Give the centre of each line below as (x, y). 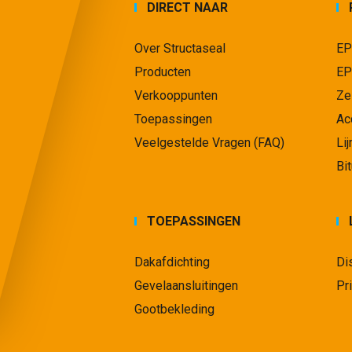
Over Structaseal (180, 48)
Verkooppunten (176, 95)
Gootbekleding (175, 309)
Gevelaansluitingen (187, 285)
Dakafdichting (172, 262)
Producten (163, 71)
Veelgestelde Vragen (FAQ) (210, 142)
